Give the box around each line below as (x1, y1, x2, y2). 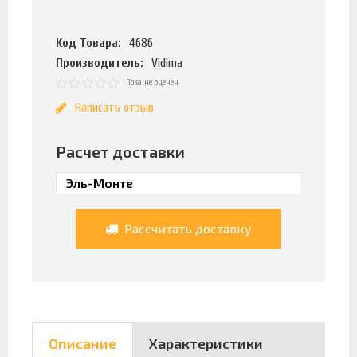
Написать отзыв (74, 100, 154, 115)
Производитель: (56, 55, 143, 70)
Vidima (151, 55, 183, 70)
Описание (49, 335, 116, 352)
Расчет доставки (56, 142, 185, 161)
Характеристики (149, 335, 263, 352)
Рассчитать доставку (120, 220, 252, 236)
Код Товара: (56, 35, 121, 50)
